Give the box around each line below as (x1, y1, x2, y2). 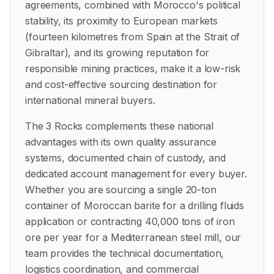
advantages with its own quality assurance (25, 136, 217, 148)
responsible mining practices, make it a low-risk (25, 62, 241, 75)
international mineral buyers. (25, 94, 155, 106)
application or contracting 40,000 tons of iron (25, 215, 235, 228)
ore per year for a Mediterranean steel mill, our (25, 231, 242, 243)
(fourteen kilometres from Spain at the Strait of (25, 31, 240, 43)
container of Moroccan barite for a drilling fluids (25, 199, 244, 212)
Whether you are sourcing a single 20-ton (25, 183, 217, 196)
